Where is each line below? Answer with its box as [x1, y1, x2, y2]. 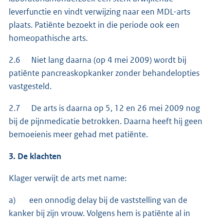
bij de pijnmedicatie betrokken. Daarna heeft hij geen [9, 115, 202, 127]
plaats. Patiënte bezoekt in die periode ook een [9, 19, 180, 30]
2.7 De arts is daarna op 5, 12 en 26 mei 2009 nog [9, 102, 200, 113]
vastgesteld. [9, 80, 52, 91]
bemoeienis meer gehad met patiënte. [9, 128, 148, 140]
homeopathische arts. [9, 32, 88, 43]
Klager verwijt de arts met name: [9, 172, 127, 183]
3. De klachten [9, 150, 61, 162]
